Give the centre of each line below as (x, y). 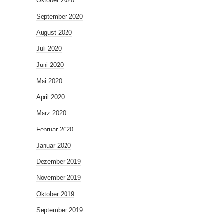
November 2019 (58, 178)
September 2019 (59, 210)
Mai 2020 (49, 81)
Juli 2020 (49, 49)
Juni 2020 (50, 65)
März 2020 (51, 113)
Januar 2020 (54, 146)
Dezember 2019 (58, 162)
